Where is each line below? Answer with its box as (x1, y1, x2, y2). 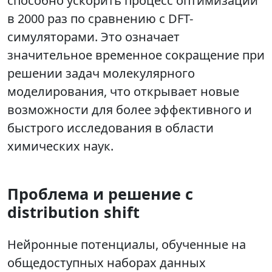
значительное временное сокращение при (7, 47, 265, 64)
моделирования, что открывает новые (7, 83, 239, 100)
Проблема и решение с (7, 183, 193, 205)
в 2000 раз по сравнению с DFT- (7, 10, 193, 27)
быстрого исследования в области (7, 120, 214, 137)
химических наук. (7, 138, 114, 155)
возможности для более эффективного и (7, 101, 252, 118)
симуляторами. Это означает (7, 29, 180, 46)
